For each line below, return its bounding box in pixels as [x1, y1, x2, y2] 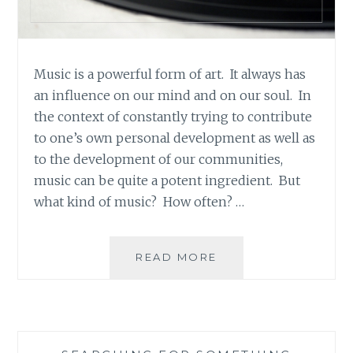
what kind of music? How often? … [34, 193, 245, 210]
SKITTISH [216, 284, 277, 297]
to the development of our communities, [34, 150, 284, 167]
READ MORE [136, 250, 217, 263]
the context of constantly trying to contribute [34, 108, 313, 124]
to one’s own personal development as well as [34, 129, 316, 146]
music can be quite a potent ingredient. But [34, 172, 301, 188]
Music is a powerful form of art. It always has [34, 65, 307, 82]
